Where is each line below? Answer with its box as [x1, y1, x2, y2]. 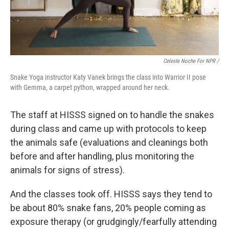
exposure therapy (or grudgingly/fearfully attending [10, 216, 217, 227]
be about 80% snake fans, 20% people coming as [10, 202, 206, 213]
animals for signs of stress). [10, 165, 125, 175]
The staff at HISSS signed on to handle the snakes [10, 109, 214, 120]
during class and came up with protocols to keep [10, 123, 207, 134]
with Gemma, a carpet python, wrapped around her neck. [10, 83, 170, 91]
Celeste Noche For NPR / [163, 58, 219, 64]
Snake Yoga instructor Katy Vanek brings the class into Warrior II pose [10, 73, 206, 81]
